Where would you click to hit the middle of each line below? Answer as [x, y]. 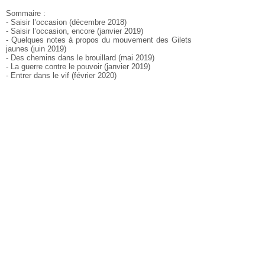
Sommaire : [26, 13]
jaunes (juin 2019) [36, 49]
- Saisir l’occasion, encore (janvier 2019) [75, 31]
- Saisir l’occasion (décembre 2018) [66, 22]
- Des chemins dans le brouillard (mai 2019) [80, 58]
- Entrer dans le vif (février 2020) [61, 75]
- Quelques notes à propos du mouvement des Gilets [99, 40]
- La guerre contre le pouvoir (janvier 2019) [78, 67]
